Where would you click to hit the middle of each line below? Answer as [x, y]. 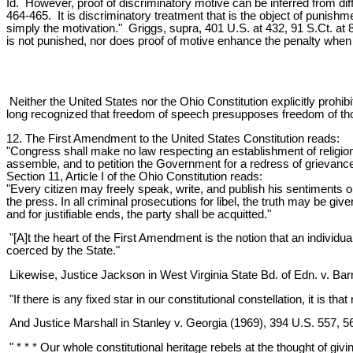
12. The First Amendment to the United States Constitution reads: [173, 138]
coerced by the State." [63, 251]
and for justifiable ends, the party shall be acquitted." [139, 214]
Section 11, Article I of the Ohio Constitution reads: [134, 176]
